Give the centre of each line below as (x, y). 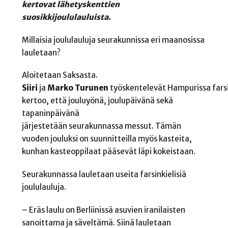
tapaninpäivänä (50, 113)
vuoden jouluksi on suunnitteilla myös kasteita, (107, 139)
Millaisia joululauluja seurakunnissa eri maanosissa (113, 40)
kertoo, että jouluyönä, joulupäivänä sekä (97, 101)
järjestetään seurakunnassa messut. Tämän (101, 126)
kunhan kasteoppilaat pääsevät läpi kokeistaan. (109, 152)
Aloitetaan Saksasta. (60, 75)
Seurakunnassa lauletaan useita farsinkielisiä (104, 175)
